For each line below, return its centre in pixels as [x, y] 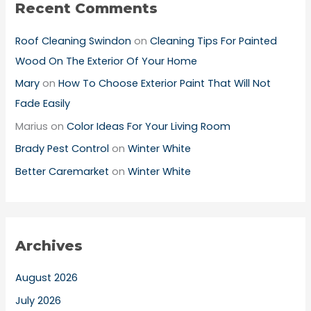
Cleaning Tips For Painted [214, 41]
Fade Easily [43, 104]
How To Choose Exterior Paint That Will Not [165, 84]
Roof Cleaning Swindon [74, 41]
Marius [32, 126]
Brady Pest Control [62, 149]
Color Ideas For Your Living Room [149, 126]
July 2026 [39, 301]
